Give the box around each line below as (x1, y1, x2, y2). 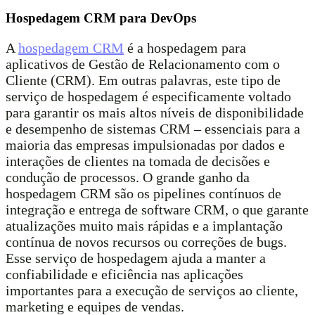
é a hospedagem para (124, 39, 246, 56)
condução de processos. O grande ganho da (6, 169, 250, 185)
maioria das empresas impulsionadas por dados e (6, 136, 285, 153)
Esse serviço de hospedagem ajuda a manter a (6, 250, 266, 266)
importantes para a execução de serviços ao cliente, (6, 282, 298, 298)
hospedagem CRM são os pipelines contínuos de (6, 185, 281, 201)
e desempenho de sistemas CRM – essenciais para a (6, 120, 300, 136)
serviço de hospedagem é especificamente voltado (6, 88, 291, 104)
